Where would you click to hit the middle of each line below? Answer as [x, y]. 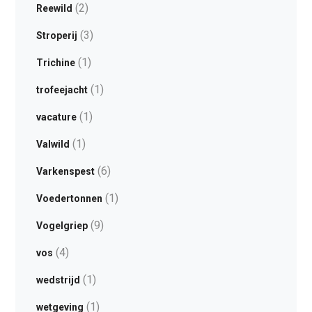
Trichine [55, 63]
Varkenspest [65, 171]
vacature [56, 117]
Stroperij [56, 36]
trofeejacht [62, 90]
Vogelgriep [62, 226]
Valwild [53, 144]
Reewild [54, 8]
